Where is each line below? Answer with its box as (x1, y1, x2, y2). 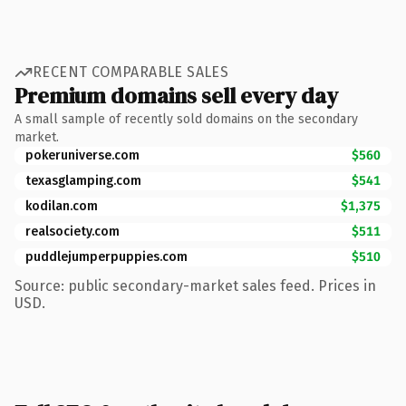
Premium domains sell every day (14, 80, 338, 111)
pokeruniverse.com (25, 147, 140, 163)
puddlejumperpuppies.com (25, 248, 188, 265)
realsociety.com (25, 223, 120, 239)
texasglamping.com (25, 172, 141, 188)
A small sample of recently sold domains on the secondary (14, 111, 358, 127)
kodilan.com (25, 198, 98, 214)
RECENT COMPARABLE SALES (33, 63, 229, 81)
